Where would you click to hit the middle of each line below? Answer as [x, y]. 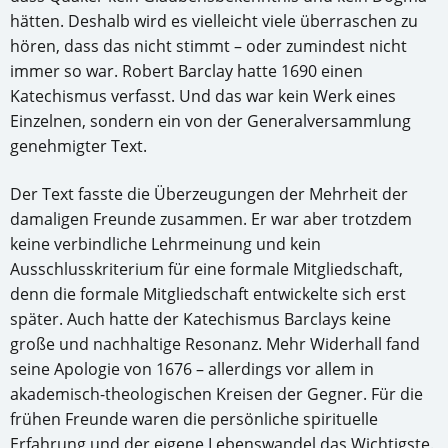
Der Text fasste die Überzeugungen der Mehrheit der [209, 194]
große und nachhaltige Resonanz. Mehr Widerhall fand [215, 344]
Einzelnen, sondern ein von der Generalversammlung [210, 121]
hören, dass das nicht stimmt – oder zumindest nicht [208, 46]
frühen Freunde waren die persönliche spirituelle [194, 419]
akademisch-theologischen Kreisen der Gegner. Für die [216, 394]
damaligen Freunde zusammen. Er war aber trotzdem [211, 219]
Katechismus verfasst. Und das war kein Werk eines [203, 96]
